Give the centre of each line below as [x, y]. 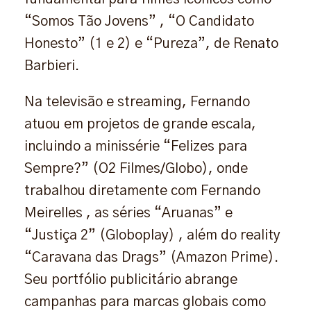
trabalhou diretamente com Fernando [142, 191]
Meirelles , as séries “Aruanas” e [128, 213]
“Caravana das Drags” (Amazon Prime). [151, 257]
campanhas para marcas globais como [145, 302]
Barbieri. [52, 66]
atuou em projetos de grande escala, [140, 124]
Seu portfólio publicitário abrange [131, 279]
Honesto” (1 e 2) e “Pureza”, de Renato [151, 43]
